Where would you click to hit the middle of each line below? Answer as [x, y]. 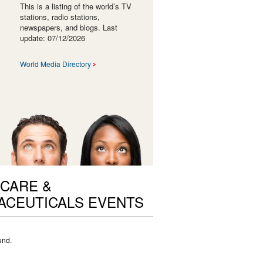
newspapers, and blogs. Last [68, 28]
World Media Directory [55, 64]
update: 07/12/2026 [52, 38]
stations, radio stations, [60, 17]
